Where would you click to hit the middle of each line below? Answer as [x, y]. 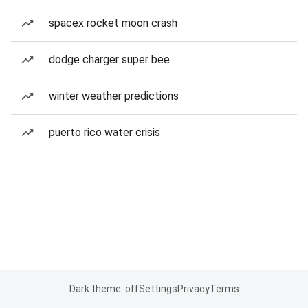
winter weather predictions [114, 96]
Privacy [193, 289]
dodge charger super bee [109, 59]
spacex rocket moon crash [113, 23]
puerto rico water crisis [104, 132]
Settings [158, 289]
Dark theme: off [104, 289]
